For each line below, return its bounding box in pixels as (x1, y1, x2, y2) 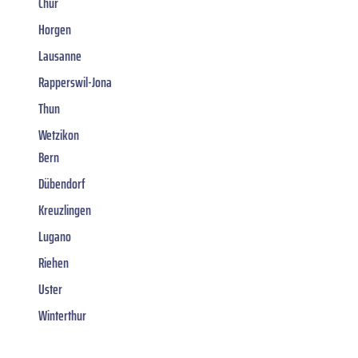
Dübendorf (38, 172, 86, 195)
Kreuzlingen (38, 198, 91, 221)
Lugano (38, 225, 71, 248)
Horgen (38, 18, 71, 41)
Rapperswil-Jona (38, 70, 112, 93)
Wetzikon (38, 123, 79, 146)
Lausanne (38, 44, 82, 67)
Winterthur (38, 304, 86, 327)
